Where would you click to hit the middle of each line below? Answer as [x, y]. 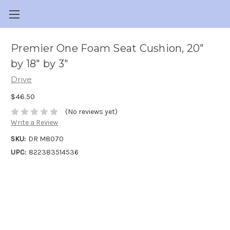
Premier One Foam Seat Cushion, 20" [108, 49]
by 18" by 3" [40, 64]
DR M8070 [46, 139]
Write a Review [34, 123]
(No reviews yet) [91, 112]
